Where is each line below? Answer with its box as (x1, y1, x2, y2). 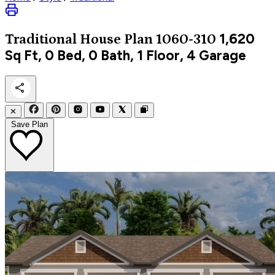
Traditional (5, 31, 80, 47)
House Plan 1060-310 (80, 31, 216, 47)
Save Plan (11, 119, 48, 129)
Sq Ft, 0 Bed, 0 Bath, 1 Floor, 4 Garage (5, 47, 246, 64)
